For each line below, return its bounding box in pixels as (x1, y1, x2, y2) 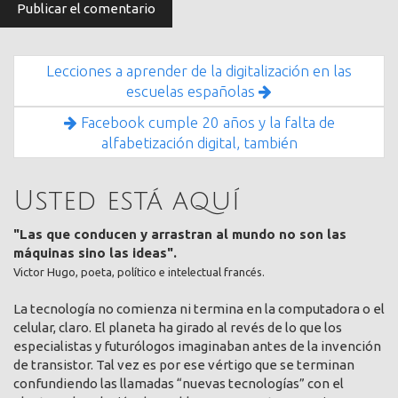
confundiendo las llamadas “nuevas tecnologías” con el (13, 376, 344, 392)
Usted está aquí (13, 186, 240, 216)
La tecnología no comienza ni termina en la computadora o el (13, 301, 385, 317)
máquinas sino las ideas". (13, 245, 177, 261)
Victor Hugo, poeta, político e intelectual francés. (13, 266, 265, 279)
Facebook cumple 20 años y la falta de (76, 114, 335, 131)
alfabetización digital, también (100, 134, 298, 152)
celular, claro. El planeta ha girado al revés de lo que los (13, 320, 342, 336)
